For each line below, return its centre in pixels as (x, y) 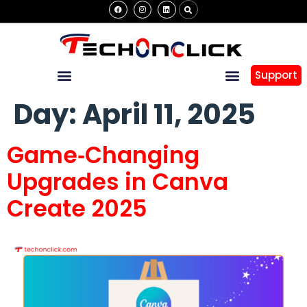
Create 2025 (77, 208)
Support (276, 75)
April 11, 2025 (169, 114)
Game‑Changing (103, 155)
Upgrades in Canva (118, 182)
